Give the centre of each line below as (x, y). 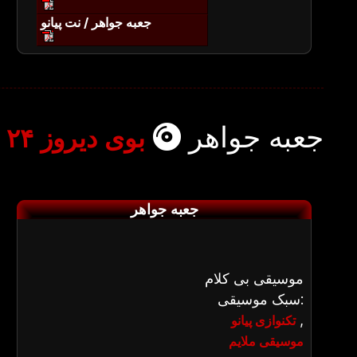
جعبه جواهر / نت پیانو (96, 22)
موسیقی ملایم (266, 341)
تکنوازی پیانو (263, 320)
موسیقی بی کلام (254, 279)
